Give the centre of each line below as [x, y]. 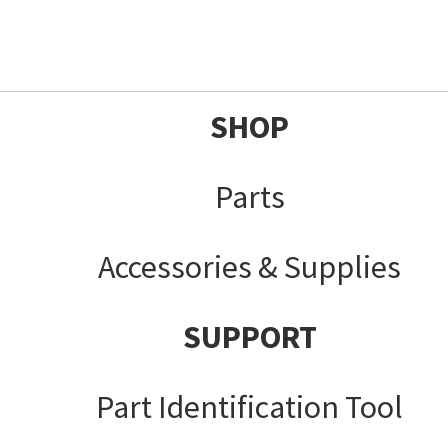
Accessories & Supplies [249, 266]
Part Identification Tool [249, 406]
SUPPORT [249, 336]
